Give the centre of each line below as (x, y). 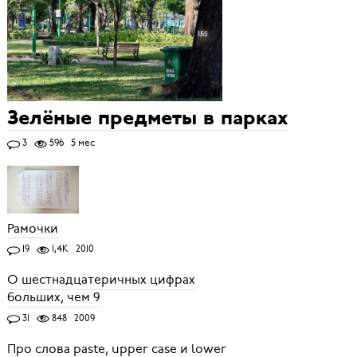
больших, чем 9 (53, 298)
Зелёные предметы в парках (147, 120)
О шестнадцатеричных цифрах (101, 280)
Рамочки (32, 228)
